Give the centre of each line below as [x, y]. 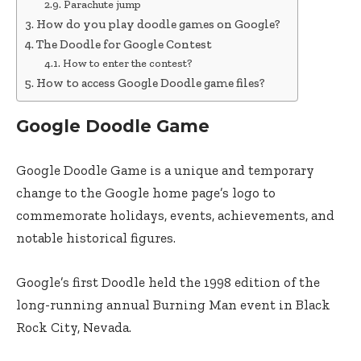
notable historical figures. [96, 238]
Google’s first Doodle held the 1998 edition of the [168, 282]
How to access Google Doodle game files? [151, 83]
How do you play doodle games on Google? [159, 24]
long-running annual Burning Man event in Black [173, 305]
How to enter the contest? [127, 63]
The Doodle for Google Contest [124, 44]
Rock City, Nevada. [74, 327]
